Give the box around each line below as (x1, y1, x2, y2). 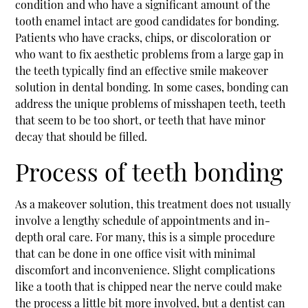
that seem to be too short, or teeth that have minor (15, 112, 266, 127)
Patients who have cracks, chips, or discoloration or (15, 30, 272, 45)
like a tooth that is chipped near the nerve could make (15, 278, 283, 294)
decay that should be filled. (15, 129, 148, 144)
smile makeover (190, 63, 269, 78)
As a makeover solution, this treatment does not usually (15, 196, 291, 211)
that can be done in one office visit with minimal (15, 245, 256, 261)
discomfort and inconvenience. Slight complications (15, 262, 276, 277)
